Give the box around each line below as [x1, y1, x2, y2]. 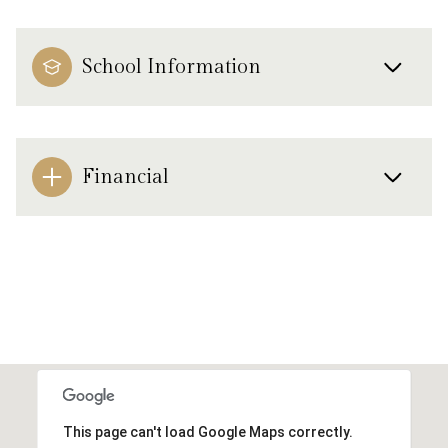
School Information [82, 54, 261, 79]
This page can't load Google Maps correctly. [62, 423, 353, 440]
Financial [82, 164, 169, 189]
